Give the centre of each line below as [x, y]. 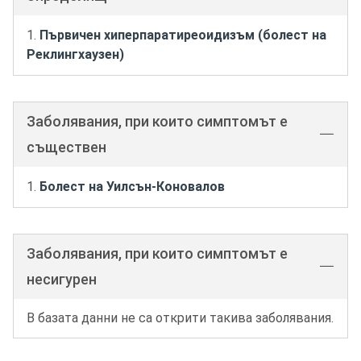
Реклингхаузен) [75, 54]
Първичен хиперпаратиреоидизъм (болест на [183, 35]
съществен [66, 147]
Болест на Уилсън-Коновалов [132, 187]
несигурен [62, 279]
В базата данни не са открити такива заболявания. [180, 318]
